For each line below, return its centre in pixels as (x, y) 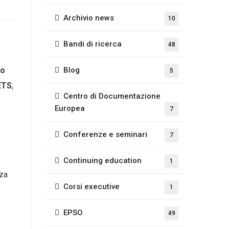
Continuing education (102, 161)
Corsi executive (91, 187)
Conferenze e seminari (105, 134)
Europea (70, 108)
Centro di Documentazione (112, 96)
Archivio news (89, 18)
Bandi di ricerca (93, 44)
